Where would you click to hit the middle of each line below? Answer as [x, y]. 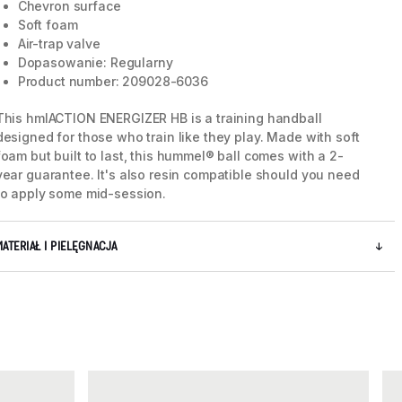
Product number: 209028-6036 [113, 82]
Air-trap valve [59, 44]
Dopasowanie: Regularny [95, 63]
